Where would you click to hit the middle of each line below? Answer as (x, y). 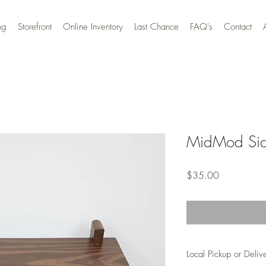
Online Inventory (93, 27)
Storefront (35, 27)
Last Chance (156, 27)
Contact (238, 27)
